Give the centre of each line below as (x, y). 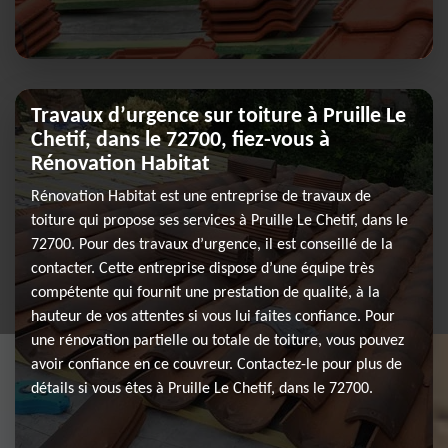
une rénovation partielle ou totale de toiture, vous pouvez (217, 341)
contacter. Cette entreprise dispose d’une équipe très (202, 269)
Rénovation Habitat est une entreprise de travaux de (201, 197)
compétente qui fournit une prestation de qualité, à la (205, 293)
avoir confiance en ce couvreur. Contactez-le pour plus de (216, 365)
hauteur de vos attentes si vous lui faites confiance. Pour (213, 317)
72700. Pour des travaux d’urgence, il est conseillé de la (212, 245)
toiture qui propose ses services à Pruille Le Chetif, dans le (219, 221)
